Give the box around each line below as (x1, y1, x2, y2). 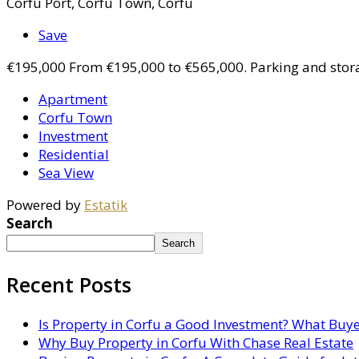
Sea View (38, 163, 94, 183)
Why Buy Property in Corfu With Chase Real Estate (38, 333, 353, 353)
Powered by (6, 196, 84, 215)
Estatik (84, 196, 127, 215)
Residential (38, 145, 109, 164)
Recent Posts (6, 271, 131, 299)
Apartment (38, 90, 107, 109)
